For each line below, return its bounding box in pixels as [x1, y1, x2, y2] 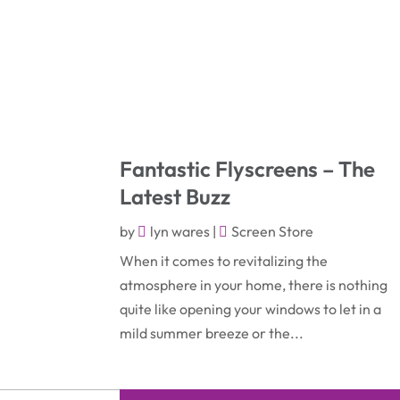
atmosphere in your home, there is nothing [120, 275, 388, 294]
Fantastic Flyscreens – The [120, 154, 376, 182]
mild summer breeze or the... [120, 323, 304, 342]
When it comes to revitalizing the [120, 251, 329, 270]
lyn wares [150, 221, 211, 240]
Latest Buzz [120, 182, 231, 210]
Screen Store [231, 221, 314, 240]
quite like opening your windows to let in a [120, 299, 382, 318]
